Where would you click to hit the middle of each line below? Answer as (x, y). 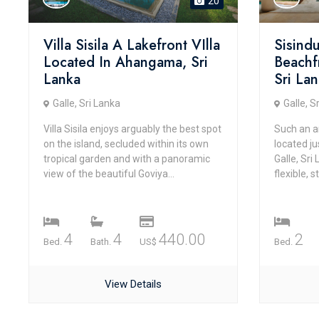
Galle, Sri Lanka (87, 103)
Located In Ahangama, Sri (126, 62)
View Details (133, 284)
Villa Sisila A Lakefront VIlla (132, 45)
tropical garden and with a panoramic (127, 159)
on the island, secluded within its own (126, 144)
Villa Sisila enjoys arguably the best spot (132, 129)
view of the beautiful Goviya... (109, 174)
